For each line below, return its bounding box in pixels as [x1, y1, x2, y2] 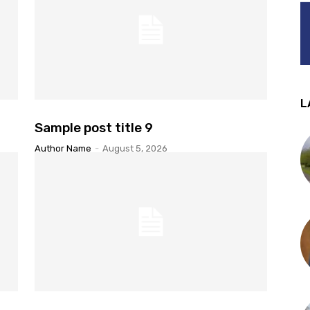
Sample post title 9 [35, 119, 153, 136]
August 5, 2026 [102, 143, 167, 154]
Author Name [35, 143, 91, 154]
